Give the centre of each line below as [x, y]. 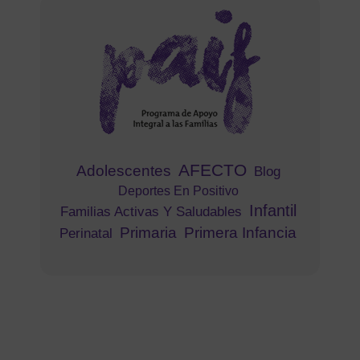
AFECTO [212, 170]
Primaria [148, 232]
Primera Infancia [240, 232]
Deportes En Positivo [178, 190]
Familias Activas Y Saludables [151, 211]
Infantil [272, 210]
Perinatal [86, 233]
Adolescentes [123, 170]
